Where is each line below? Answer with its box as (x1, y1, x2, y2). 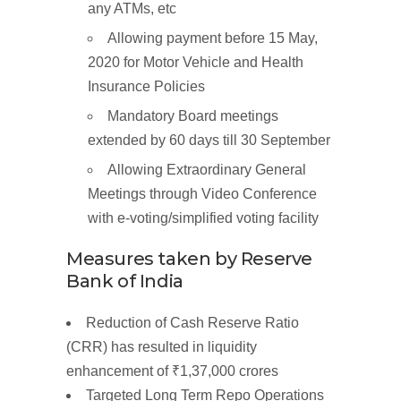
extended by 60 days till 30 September (88, 132, 330, 148)
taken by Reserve (158, 248, 313, 269)
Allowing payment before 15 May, (107, 30, 318, 46)
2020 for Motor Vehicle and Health (88, 55, 303, 70)
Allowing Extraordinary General (107, 162, 306, 177)
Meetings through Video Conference (88, 186, 317, 201)
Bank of (66, 270, 136, 292)
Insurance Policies (88, 79, 205, 94)
